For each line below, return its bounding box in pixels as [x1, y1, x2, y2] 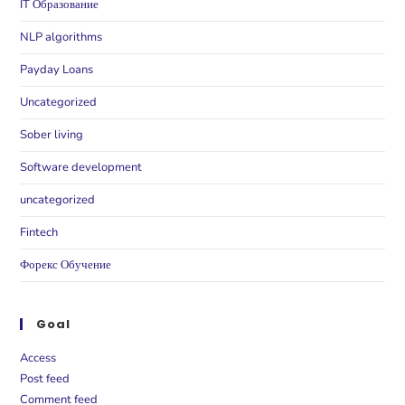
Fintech [20, 223, 59, 240]
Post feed [20, 370, 71, 387]
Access [20, 349, 57, 366]
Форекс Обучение [20, 256, 112, 273]
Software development [20, 158, 143, 175]
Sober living [20, 126, 84, 143]
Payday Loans [20, 61, 94, 78]
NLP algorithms [20, 28, 103, 45]
